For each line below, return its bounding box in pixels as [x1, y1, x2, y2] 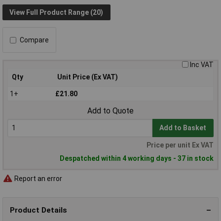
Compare [20, 36, 49, 44]
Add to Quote [87, 106, 134, 116]
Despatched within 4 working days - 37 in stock [60, 154, 214, 163]
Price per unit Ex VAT [147, 141, 214, 149]
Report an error [13, 174, 62, 183]
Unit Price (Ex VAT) [57, 73, 118, 81]
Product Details [10, 205, 67, 215]
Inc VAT [190, 61, 214, 69]
